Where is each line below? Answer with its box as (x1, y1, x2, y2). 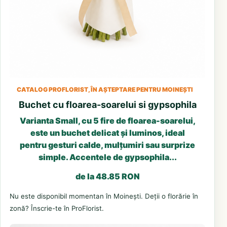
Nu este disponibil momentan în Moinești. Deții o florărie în (10, 192, 198, 200)
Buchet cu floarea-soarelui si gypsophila (18, 99, 197, 110)
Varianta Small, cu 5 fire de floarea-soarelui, (19, 115, 196, 126)
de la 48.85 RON (75, 171, 140, 181)
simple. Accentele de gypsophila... (38, 152, 177, 162)
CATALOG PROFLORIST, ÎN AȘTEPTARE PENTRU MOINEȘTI (17, 85, 193, 93)
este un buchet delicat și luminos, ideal (30, 127, 185, 138)
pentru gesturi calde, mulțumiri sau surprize (20, 139, 195, 150)
